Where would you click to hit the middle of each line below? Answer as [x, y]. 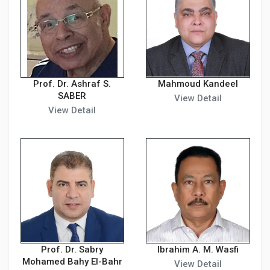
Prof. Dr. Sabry [72, 249]
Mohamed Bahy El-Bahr [72, 261]
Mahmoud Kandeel [198, 84]
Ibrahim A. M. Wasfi [198, 249]
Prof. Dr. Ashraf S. [72, 84]
